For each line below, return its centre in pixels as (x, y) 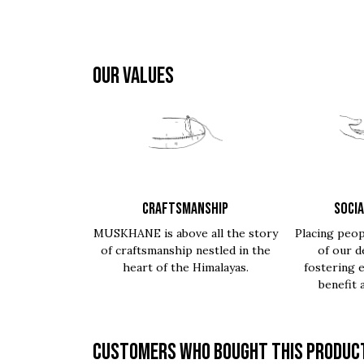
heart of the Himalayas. (185, 267)
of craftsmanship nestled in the (185, 250)
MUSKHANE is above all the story (185, 233)
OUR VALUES (133, 76)
